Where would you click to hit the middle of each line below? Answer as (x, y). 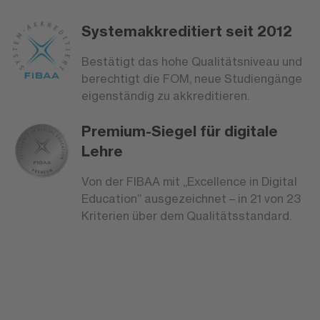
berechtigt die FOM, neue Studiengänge (192, 79)
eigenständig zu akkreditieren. (166, 96)
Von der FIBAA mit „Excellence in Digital (190, 182)
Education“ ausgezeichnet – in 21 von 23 (191, 199)
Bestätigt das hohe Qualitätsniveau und (192, 62)
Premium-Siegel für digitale (180, 131)
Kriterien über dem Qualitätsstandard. (187, 216)
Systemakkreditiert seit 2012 (187, 31)
